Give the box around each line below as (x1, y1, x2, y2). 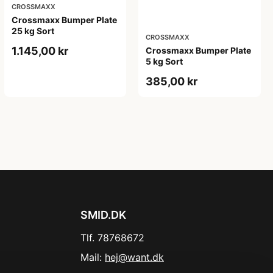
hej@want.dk (105, 250, 164, 263)
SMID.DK (80, 208, 126, 221)
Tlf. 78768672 (80, 231, 144, 244)
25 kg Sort (11, 25, 54, 36)
